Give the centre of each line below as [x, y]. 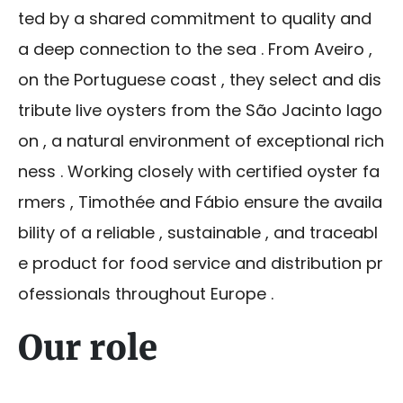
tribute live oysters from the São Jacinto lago [200, 111]
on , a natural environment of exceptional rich [201, 141]
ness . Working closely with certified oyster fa [199, 172]
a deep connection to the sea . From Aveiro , [197, 49]
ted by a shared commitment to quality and [197, 19]
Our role [88, 348]
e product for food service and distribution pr [201, 264]
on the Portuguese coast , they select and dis [200, 80]
